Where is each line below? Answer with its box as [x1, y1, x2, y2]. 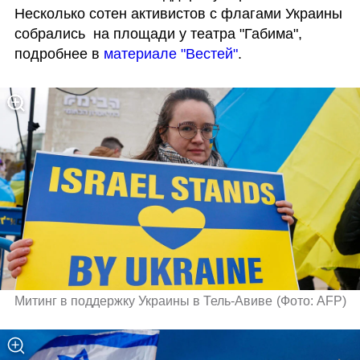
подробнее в [14, 45, 104, 62]
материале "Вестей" [103, 45, 238, 62]
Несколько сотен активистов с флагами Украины [14, 5, 342, 22]
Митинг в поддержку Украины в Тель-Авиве [14, 293, 272, 308]
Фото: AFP [280, 293, 343, 308]
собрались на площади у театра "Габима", [14, 25, 302, 42]
